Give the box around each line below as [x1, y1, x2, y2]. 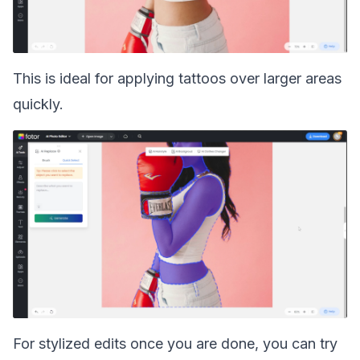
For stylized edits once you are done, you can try [13, 335, 337, 352]
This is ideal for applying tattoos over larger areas [13, 70, 342, 87]
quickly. [13, 96, 63, 112]
